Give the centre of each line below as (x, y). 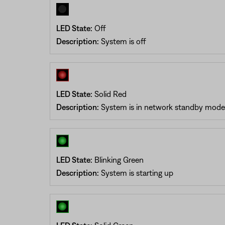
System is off (122, 41)
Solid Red (109, 94)
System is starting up (136, 173)
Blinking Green (118, 159)
